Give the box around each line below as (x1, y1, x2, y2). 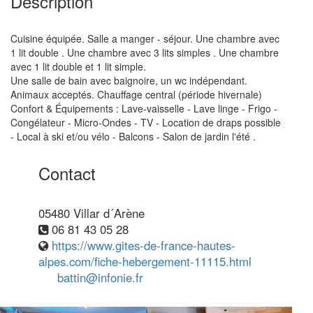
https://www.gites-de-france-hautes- (52, 237, 235, 254)
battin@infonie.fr (57, 269, 143, 286)
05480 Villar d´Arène (38, 205, 145, 221)
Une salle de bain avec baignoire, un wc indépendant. (10, 73, 247, 87)
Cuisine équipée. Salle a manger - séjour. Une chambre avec (10, 31, 279, 45)
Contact (38, 161, 96, 185)
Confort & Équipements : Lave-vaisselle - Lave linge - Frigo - (10, 101, 277, 115)
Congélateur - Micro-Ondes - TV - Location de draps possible (10, 115, 281, 129)
